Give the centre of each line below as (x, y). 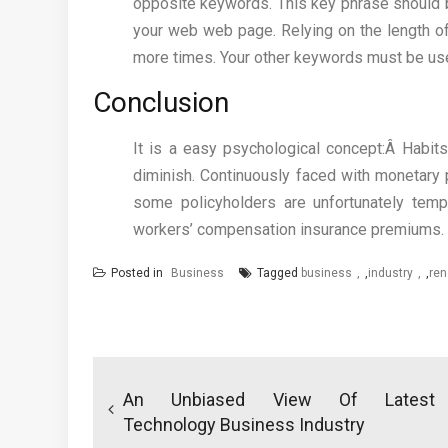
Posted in (138, 273)
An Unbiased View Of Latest (279, 399)
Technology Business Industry (244, 424)
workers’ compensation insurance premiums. (288, 230)
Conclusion (161, 103)
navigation (155, 378)
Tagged (279, 273)
